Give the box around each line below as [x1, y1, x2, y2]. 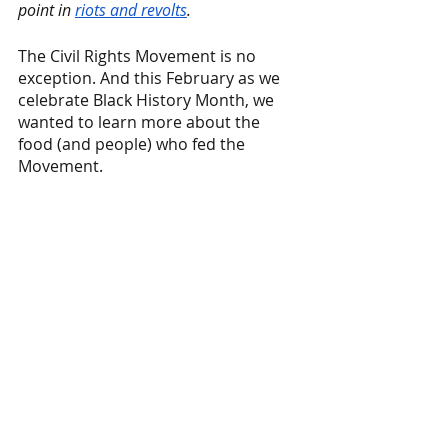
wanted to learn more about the [18, 111, 264, 133]
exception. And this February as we [18, 67, 284, 89]
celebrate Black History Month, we [18, 89, 278, 111]
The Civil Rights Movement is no [18, 45, 260, 67]
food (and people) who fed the [18, 133, 249, 155]
